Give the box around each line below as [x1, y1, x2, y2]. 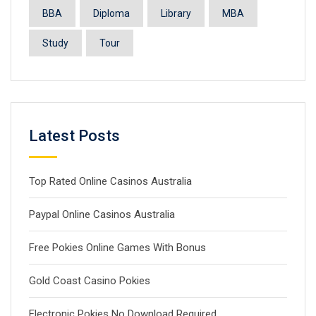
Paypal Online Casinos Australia [29, 208, 175, 221]
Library [161, 8, 191, 19]
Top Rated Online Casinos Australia [29, 175, 192, 188]
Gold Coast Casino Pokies [29, 274, 150, 287]
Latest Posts [29, 127, 120, 145]
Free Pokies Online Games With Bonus [29, 241, 206, 254]
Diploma [93, 8, 130, 19]
